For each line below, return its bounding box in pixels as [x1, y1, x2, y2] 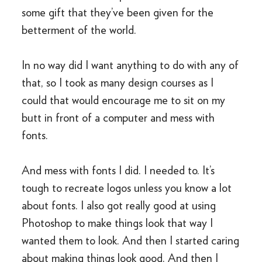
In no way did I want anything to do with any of [22, 58, 239, 72]
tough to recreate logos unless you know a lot [22, 181, 232, 195]
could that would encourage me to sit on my [22, 93, 226, 107]
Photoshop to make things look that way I [22, 216, 213, 230]
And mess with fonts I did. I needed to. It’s [22, 163, 215, 177]
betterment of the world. [22, 23, 137, 37]
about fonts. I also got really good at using [22, 198, 216, 212]
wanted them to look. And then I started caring [22, 233, 240, 247]
